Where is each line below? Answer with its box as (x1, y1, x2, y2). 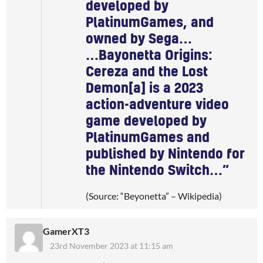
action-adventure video (86, 98, 229, 112)
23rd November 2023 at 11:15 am (50, 240, 173, 251)
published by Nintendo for (86, 147, 245, 161)
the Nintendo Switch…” (86, 164, 229, 177)
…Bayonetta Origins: (86, 49, 213, 62)
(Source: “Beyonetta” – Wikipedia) (86, 190, 222, 201)
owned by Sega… (86, 32, 192, 46)
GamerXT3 (43, 225, 89, 237)
